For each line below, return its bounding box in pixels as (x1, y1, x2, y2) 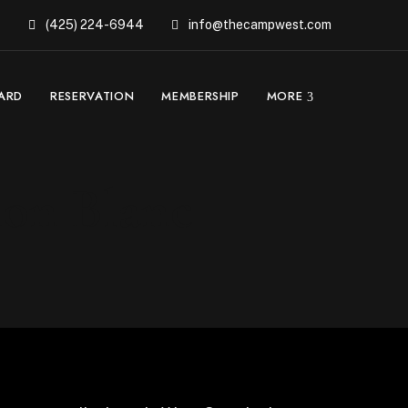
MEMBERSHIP (161, 87, 240, 105)
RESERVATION (50, 87, 135, 105)
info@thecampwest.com (186, 17, 331, 32)
